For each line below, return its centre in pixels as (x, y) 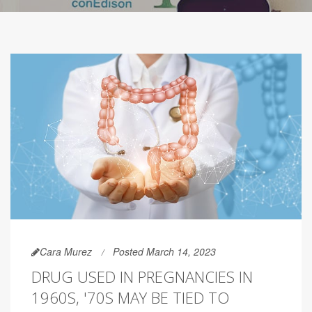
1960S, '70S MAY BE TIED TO (130, 298)
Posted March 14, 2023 (164, 252)
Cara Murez (66, 252)
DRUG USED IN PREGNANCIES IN (142, 277)
